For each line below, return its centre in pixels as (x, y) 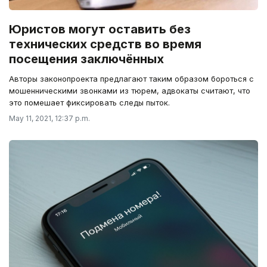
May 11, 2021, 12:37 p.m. (49, 119)
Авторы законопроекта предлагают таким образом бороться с (131, 79)
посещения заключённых (86, 59)
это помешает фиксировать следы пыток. (89, 103)
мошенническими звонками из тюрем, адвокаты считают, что (130, 91)
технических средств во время (105, 44)
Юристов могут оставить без (100, 30)
